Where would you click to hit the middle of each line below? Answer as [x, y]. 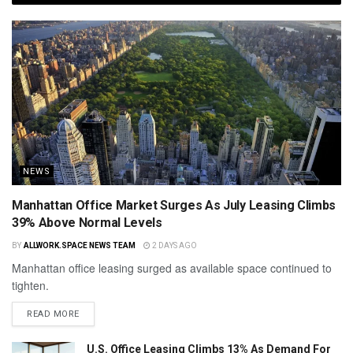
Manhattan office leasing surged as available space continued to [172, 268]
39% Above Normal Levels [87, 222]
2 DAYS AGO [173, 245]
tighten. [30, 285]
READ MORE [53, 314]
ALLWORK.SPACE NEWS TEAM [79, 245]
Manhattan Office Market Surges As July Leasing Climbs [174, 205]
